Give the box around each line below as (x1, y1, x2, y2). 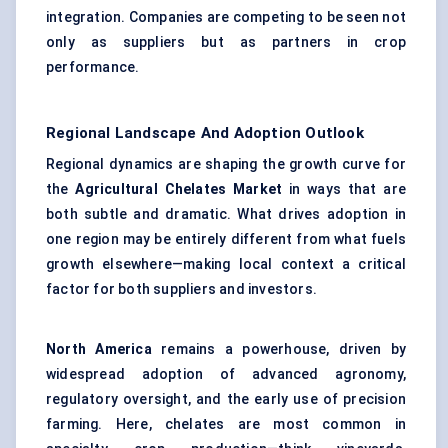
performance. (46, 59, 140, 76)
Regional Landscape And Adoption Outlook (46, 124, 364, 143)
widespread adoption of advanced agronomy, (46, 366, 406, 383)
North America (46, 341, 152, 358)
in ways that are (282, 181, 406, 198)
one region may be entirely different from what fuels (46, 231, 406, 248)
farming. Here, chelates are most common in (46, 416, 406, 433)
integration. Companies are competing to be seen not (46, 9, 406, 26)
